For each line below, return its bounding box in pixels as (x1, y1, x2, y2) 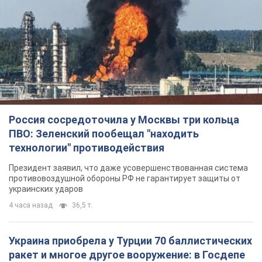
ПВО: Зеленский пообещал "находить (9, 127, 199, 140)
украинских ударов (9, 184, 83, 194)
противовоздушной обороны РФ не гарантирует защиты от (9, 174, 240, 184)
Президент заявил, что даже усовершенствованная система (9, 163, 248, 173)
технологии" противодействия (9, 142, 164, 154)
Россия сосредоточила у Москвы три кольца (9, 113, 239, 126)
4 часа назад (9, 201, 53, 210)
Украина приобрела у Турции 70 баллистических (9, 235, 252, 247)
